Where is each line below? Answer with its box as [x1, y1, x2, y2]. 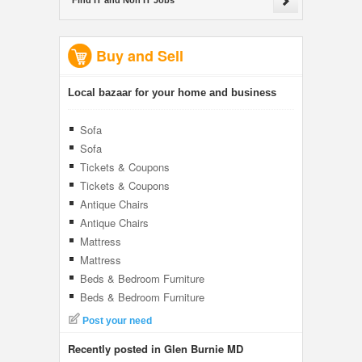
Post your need [82, 315, 152, 326]
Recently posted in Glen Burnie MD [68, 341, 243, 356]
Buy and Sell [96, 45, 183, 66]
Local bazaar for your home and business [68, 86, 276, 99]
